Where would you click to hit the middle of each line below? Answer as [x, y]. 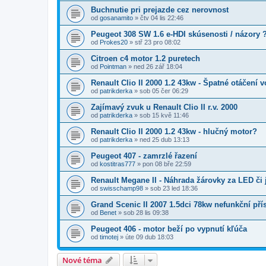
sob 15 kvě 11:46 [164, 115]
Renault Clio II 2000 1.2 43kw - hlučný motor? [174, 131]
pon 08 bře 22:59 [167, 164]
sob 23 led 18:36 [174, 188]
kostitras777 [118, 164]
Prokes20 [114, 42]
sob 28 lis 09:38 [146, 212]
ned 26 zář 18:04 [158, 66]
